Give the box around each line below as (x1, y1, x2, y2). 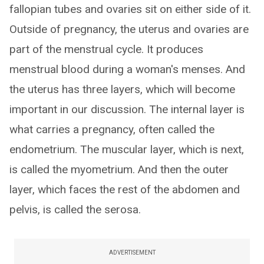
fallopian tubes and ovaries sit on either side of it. (9, 2, 251, 16)
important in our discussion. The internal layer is (9, 103, 245, 116)
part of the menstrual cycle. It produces (9, 42, 203, 56)
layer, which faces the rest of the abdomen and (9, 183, 240, 196)
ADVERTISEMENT (108, 249, 156, 256)
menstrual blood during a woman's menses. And (9, 62, 245, 76)
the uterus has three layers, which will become (9, 82, 235, 96)
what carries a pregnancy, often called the (9, 123, 214, 136)
